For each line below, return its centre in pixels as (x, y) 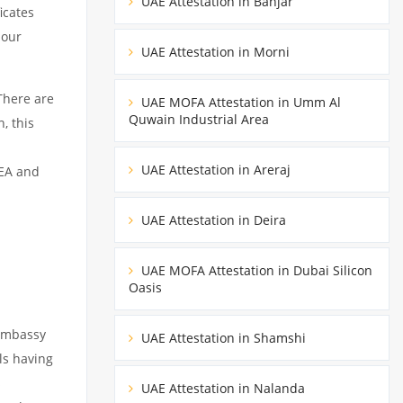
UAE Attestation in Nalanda (221, 388)
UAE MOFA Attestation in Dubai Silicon (255, 270)
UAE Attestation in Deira (212, 219)
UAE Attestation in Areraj (214, 169)
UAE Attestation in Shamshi (222, 337)
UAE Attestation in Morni (214, 51)
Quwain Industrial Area (199, 119)
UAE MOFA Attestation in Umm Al (239, 102)
